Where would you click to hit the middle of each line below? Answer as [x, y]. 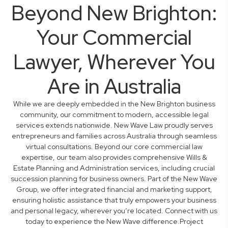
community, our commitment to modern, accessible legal [114, 115]
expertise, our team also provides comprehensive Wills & [114, 158]
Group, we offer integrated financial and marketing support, [114, 190]
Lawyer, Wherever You [114, 62]
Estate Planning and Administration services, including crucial [114, 168]
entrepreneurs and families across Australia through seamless [114, 136]
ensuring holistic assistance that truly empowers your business [114, 200]
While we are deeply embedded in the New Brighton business [114, 104]
